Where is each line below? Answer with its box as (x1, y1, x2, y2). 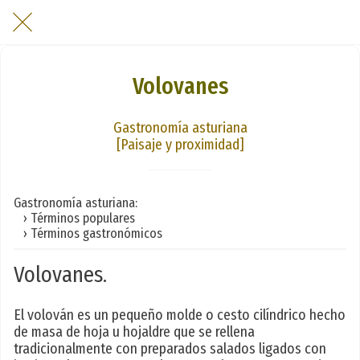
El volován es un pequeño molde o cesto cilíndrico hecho (14, 306, 346, 325)
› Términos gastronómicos (14, 225, 162, 241)
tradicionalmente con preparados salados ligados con (14, 340, 326, 358)
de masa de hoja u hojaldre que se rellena (14, 323, 255, 342)
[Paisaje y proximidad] (116, 135, 244, 153)
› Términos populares (14, 210, 135, 226)
